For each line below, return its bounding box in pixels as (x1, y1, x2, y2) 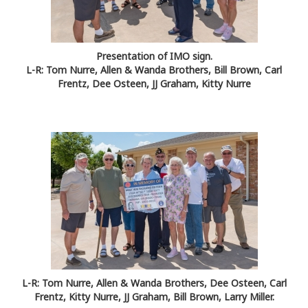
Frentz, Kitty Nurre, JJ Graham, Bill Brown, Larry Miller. (34, 290, 274, 304)
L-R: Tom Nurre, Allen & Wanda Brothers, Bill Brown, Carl (26, 63, 282, 77)
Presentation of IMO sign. (96, 49, 212, 63)
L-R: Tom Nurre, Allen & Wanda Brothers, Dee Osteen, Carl (21, 276, 287, 290)
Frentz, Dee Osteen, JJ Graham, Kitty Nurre (57, 77, 251, 91)
